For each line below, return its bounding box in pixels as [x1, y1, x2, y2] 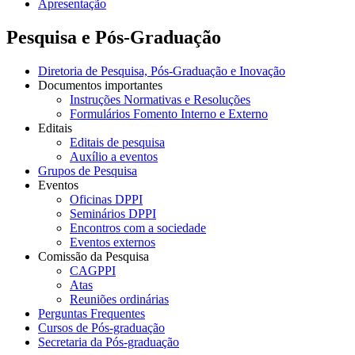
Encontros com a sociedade [70, 220, 206, 235]
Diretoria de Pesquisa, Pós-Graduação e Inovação [38, 63, 285, 78]
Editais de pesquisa [70, 135, 165, 149]
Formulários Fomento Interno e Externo [70, 106, 268, 120]
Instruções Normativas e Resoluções [70, 92, 250, 106]
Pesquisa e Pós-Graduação [6, 26, 221, 48]
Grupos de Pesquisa [38, 163, 137, 177]
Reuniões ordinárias [70, 292, 169, 306]
